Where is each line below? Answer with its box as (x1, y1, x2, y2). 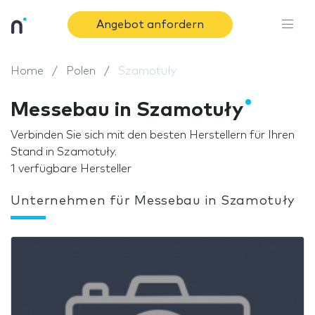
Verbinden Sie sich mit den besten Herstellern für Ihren (11, 129, 295, 141)
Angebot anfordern (96, 19, 204, 30)
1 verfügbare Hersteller (11, 163, 131, 174)
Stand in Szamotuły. (11, 146, 117, 157)
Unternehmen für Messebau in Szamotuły (11, 195, 296, 207)
